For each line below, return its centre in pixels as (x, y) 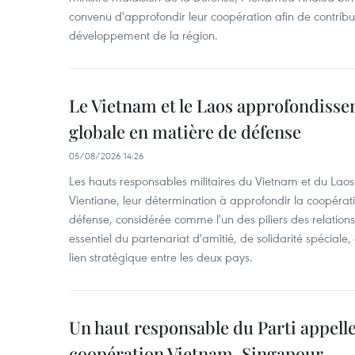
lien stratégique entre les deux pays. (161, 256)
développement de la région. (143, 34)
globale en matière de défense (185, 131)
